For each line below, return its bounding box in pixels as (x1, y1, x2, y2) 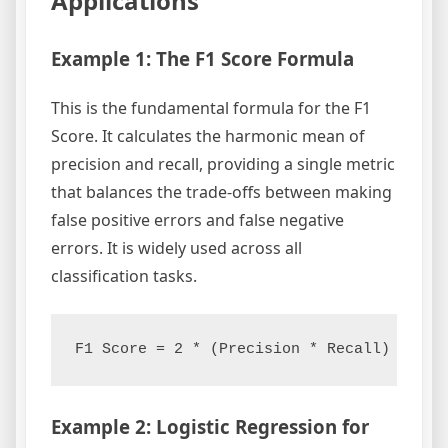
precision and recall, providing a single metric (51, 152, 395, 175)
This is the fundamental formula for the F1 (51, 96, 371, 119)
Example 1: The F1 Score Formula (51, 45, 354, 71)
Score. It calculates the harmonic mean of (51, 124, 365, 147)
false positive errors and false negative (51, 208, 344, 231)
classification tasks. (51, 264, 197, 287)
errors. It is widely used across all (51, 236, 302, 259)
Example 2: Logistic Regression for (51, 413, 369, 439)
